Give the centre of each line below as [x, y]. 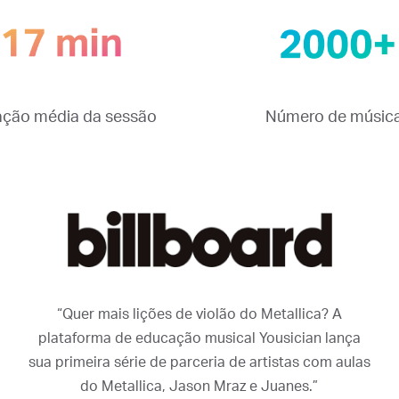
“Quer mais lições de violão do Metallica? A [199, 314]
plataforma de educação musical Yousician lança [199, 338]
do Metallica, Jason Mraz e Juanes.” [199, 386]
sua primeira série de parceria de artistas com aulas [199, 362]
